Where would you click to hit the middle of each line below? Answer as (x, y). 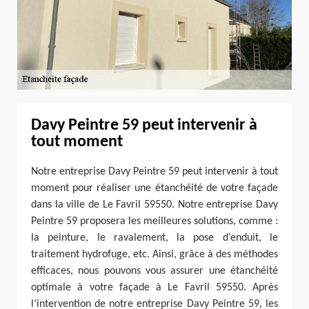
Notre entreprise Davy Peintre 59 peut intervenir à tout (154, 172)
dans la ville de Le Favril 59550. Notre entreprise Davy (154, 205)
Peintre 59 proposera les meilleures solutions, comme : (154, 222)
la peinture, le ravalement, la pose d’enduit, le (154, 238)
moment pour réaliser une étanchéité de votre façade (154, 189)
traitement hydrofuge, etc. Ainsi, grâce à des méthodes (154, 255)
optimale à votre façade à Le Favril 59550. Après (154, 288)
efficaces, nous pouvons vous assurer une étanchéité (154, 271)
